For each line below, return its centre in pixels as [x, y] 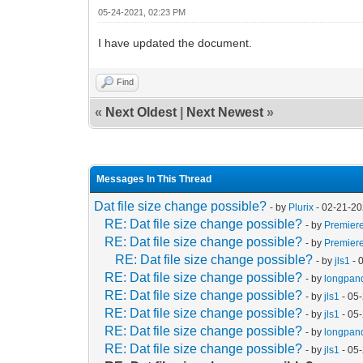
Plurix [301, 207]
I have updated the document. [175, 43]
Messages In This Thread [154, 179]
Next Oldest [141, 112]
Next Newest [225, 112]
